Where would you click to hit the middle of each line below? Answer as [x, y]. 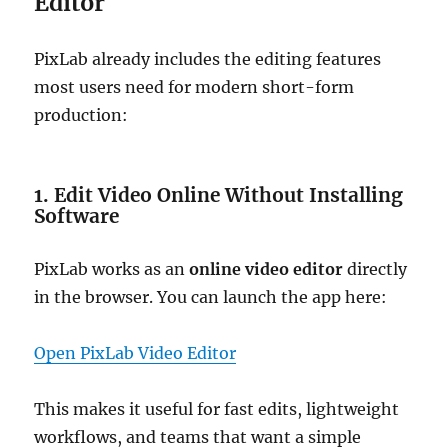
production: [81, 115]
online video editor [266, 269]
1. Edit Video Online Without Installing [219, 195]
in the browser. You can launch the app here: [211, 297]
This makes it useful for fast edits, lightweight [217, 409]
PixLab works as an [112, 269]
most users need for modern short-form [194, 87]
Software [77, 216]
